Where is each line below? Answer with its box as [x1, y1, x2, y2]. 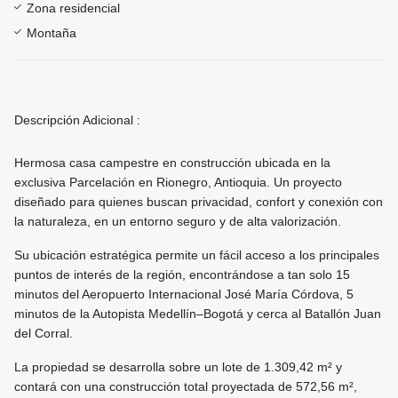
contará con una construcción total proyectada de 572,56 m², [14, 379, 357, 394]
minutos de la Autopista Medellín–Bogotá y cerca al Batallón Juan [14, 306, 381, 322]
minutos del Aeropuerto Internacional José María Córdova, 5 [14, 287, 354, 302]
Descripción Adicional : [14, 113, 140, 128]
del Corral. [14, 326, 73, 341]
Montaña [27, 26, 76, 41]
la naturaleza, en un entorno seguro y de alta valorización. [14, 214, 341, 229]
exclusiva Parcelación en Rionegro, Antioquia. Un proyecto [14, 175, 342, 190]
